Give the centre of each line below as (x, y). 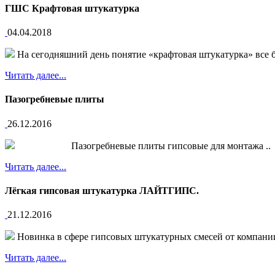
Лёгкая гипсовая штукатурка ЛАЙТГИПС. (102, 190)
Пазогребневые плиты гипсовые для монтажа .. (143, 145)
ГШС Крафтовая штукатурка (72, 8)
